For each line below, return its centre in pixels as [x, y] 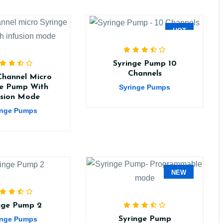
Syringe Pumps [145, 87]
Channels [145, 73]
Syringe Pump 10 [145, 63]
